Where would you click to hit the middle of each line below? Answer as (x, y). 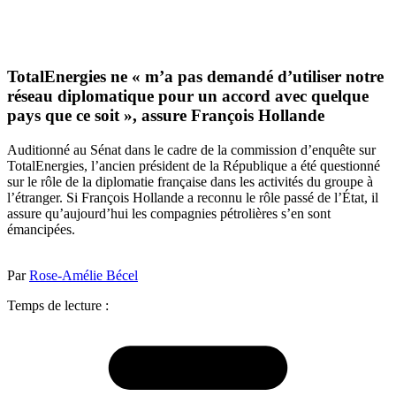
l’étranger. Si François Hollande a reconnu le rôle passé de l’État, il (193, 197)
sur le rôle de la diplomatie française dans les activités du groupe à (190, 181)
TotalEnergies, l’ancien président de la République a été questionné (194, 165)
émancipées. (41, 229)
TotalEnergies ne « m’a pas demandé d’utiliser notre (195, 77)
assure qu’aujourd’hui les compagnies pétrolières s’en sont (169, 213)
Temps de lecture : (58, 305)
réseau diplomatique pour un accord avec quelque (188, 96)
